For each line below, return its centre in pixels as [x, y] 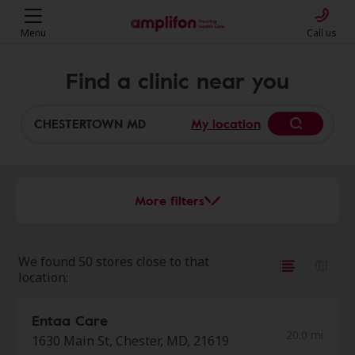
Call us [322, 33]
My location [226, 124]
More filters [170, 200]
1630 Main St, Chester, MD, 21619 [130, 341]
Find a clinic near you [177, 80]
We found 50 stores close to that [114, 261]
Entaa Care [70, 320]
